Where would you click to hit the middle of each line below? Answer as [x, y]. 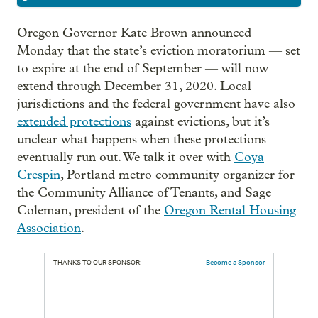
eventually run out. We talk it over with [126, 157]
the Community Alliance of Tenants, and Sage [144, 193]
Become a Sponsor [235, 262]
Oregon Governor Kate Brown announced [134, 33]
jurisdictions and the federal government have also [156, 104]
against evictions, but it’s [201, 122]
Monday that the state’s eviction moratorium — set [159, 51]
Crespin [39, 175]
